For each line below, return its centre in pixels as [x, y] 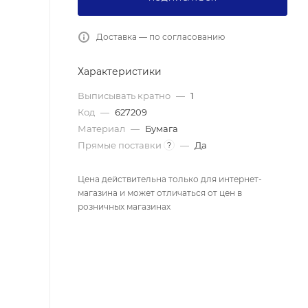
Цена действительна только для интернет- [170, 179]
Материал [102, 128]
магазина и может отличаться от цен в [160, 192]
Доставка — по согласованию [161, 36]
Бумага [162, 128]
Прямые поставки [121, 145]
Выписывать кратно [125, 95]
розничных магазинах [124, 206]
